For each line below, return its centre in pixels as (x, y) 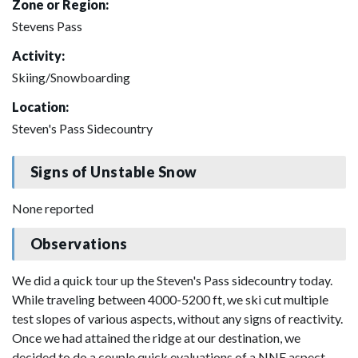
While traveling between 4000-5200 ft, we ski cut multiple (170, 299)
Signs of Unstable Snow (113, 172)
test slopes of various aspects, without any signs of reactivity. (177, 318)
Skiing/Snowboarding (71, 77)
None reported (53, 208)
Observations (79, 244)
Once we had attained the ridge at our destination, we (156, 337)
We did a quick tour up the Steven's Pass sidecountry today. (172, 280)
